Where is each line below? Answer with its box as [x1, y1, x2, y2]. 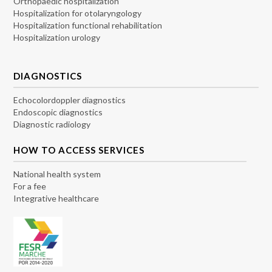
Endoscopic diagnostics [13, 106, 103, 117]
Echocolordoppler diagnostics [13, 94, 126, 105]
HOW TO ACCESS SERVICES [13, 144, 145, 155]
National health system [13, 168, 101, 179]
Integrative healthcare [13, 192, 100, 203]
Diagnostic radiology [13, 118, 91, 129]
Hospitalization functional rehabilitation [13, 20, 163, 31]
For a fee [13, 180, 47, 191]
